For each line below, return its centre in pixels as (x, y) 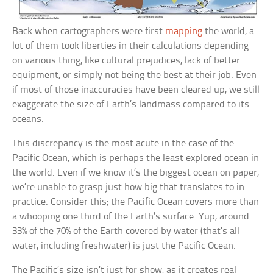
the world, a (229, 31)
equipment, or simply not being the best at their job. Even (135, 75)
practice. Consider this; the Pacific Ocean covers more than (136, 202)
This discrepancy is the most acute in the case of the (123, 143)
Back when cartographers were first (89, 31)
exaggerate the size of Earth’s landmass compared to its (131, 104)
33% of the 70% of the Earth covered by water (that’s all (126, 231)
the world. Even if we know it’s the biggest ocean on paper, (136, 172)
